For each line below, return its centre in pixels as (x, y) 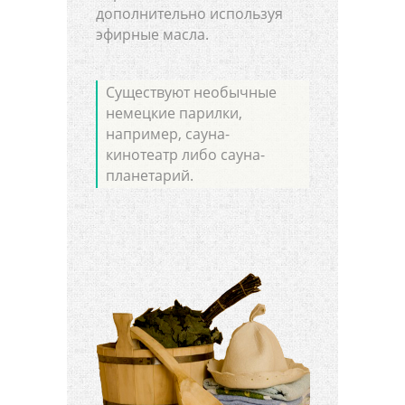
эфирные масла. (152, 35)
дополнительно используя (189, 14)
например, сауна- (168, 134)
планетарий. (150, 175)
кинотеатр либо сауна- (186, 155)
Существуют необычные (192, 92)
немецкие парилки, (174, 113)
